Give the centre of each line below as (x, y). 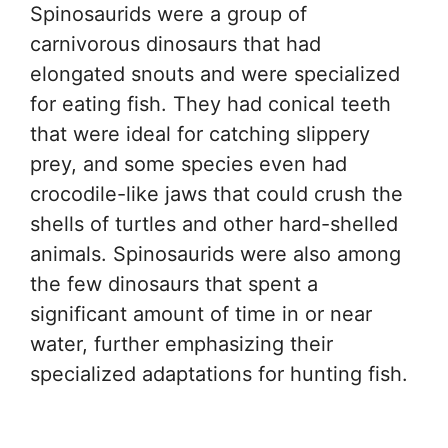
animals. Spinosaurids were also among (215, 253)
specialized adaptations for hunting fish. (219, 373)
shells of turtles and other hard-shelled (214, 223)
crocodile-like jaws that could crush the (216, 193)
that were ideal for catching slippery (200, 133)
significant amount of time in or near (201, 313)
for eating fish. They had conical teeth (210, 103)
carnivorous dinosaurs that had (175, 43)
